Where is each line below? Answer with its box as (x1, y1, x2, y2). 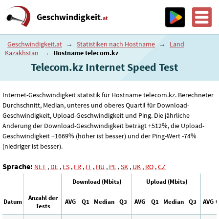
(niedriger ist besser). (2, 142, 63, 151)
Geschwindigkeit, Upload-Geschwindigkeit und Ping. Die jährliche (2, 111, 190, 120)
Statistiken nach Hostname (77, 40, 155, 48)
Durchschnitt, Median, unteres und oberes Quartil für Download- (2, 101, 189, 110)
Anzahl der (28, 193, 58, 202)
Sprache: (2, 161, 33, 171)
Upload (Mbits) (146, 177, 187, 186)
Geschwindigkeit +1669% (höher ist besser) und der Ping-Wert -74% (2, 131, 197, 141)
